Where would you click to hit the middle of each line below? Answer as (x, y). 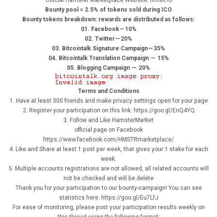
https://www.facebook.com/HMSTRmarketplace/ (108, 140)
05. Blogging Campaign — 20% (108, 68)
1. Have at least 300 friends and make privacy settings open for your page (108, 101)
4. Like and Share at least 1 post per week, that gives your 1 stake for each (108, 149)
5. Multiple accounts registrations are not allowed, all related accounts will (108, 169)
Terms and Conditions (108, 91)
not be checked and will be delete (108, 178)
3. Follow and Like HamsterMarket (108, 120)
